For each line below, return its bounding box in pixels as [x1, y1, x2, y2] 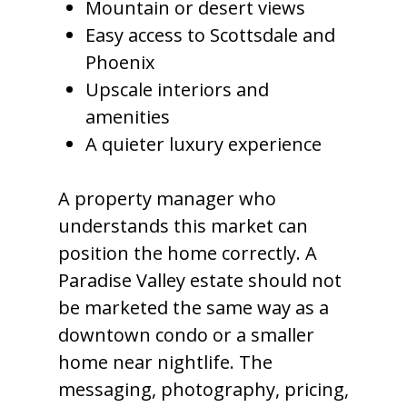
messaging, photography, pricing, [58, 377, 349, 402]
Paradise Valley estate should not [58, 268, 342, 293]
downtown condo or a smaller [58, 323, 314, 347]
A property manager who [58, 186, 276, 211]
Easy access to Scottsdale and [85, 23, 335, 47]
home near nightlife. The [58, 350, 273, 374]
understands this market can [58, 213, 308, 238]
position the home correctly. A [58, 241, 317, 265]
